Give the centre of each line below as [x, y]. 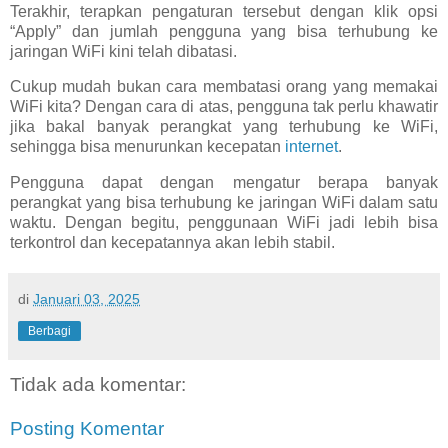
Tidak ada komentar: [98, 385]
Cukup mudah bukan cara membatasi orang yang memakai [224, 87]
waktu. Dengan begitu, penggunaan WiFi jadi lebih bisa [224, 223]
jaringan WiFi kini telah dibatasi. [123, 51]
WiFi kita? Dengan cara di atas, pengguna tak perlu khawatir [224, 107]
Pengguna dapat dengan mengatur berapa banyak [224, 183]
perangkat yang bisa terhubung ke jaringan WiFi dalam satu [224, 203]
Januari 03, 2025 [86, 299]
